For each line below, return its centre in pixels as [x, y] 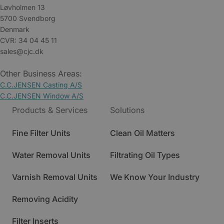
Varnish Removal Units [55, 177]
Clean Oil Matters [142, 133]
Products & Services [50, 110]
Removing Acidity [45, 199]
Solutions [127, 110]
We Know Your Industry [155, 177]
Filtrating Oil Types [145, 155]
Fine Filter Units [41, 133]
